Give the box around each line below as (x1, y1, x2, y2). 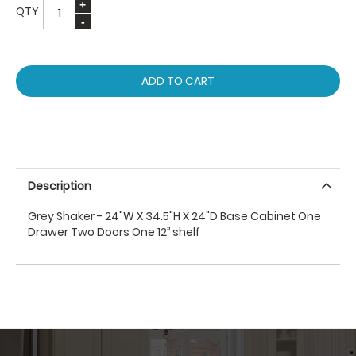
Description (28, 178, 91, 194)
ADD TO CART (141, 73, 215, 89)
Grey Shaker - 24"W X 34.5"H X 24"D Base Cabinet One (28, 208, 321, 224)
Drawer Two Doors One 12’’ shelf (28, 224, 200, 240)
